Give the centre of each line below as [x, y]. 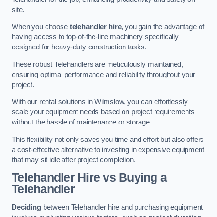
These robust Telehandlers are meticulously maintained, [98, 64]
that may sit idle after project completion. [74, 160]
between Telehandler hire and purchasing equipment [122, 207]
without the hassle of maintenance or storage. [82, 122]
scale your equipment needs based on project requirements [103, 112]
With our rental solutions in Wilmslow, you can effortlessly [100, 102]
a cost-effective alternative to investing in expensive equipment [108, 149]
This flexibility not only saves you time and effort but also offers [108, 139]
